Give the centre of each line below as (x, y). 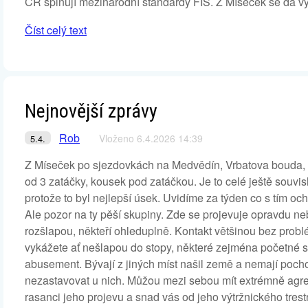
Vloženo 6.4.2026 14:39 (151, 138)
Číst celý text (56, 30)
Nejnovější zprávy (91, 111)
